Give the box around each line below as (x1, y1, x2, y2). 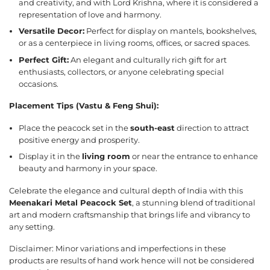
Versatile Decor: (19, 27, 85, 36)
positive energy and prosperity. (19, 135, 140, 145)
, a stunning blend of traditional (132, 198, 256, 207)
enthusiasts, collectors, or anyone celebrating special (19, 67, 225, 77)
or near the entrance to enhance (130, 152, 259, 162)
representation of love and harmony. (19, 10, 162, 19)
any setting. (9, 222, 55, 231)
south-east (130, 123, 175, 133)
